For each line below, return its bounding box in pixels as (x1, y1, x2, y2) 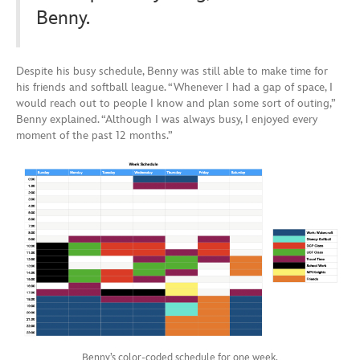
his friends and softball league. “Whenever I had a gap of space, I (16, 80, 333, 94)
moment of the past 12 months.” (16, 128, 173, 142)
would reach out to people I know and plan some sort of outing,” (16, 96, 335, 110)
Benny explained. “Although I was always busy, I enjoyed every (16, 112, 317, 126)
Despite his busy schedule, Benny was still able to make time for (16, 63, 328, 78)
